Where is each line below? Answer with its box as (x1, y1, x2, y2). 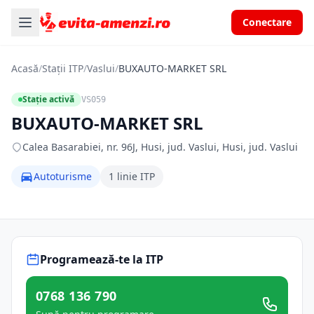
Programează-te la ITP (40, 252, 163, 267)
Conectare (243, 15, 292, 29)
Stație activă (22, 93, 74, 105)
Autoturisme (34, 170, 92, 183)
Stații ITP (42, 62, 83, 75)
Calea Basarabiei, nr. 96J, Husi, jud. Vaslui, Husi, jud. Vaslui (22, 140, 298, 153)
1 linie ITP (109, 170, 155, 183)
